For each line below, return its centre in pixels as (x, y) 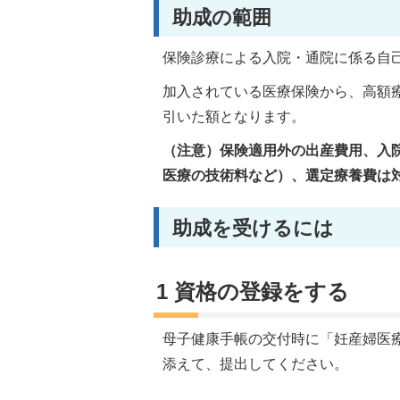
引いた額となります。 (234, 117)
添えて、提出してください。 (255, 364)
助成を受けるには (253, 228)
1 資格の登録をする (253, 292)
